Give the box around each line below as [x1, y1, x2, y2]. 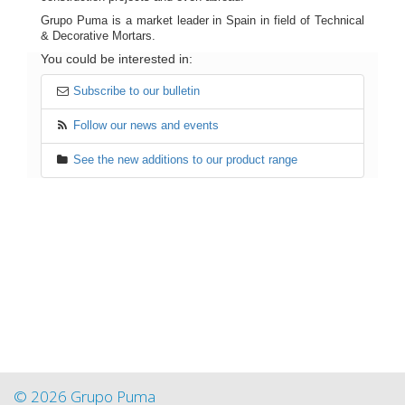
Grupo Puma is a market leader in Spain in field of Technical [41, 14, 364, 27]
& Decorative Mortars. [41, 29, 155, 42]
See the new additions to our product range [73, 153, 298, 166]
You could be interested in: [41, 51, 193, 66]
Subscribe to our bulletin [73, 84, 201, 98]
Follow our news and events [73, 118, 220, 132]
